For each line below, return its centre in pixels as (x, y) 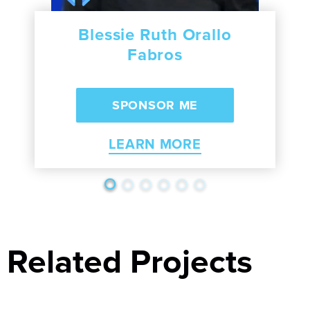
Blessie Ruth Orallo (155, 35)
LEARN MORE (155, 144)
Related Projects (130, 262)
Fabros (155, 55)
